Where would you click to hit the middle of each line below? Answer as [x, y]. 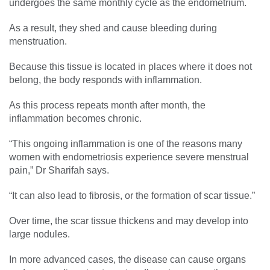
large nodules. [39, 234]
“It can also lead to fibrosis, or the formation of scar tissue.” [132, 195]
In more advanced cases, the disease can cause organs [127, 259]
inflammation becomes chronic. [75, 118]
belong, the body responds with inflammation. [105, 80]
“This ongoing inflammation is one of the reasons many [126, 143]
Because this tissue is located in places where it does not [130, 66]
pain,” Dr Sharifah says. [59, 170]
